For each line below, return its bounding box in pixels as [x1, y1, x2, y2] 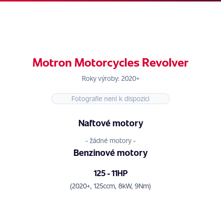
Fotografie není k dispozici [72, 94, 149, 103]
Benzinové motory [74, 146, 147, 158]
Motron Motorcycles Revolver [33, 54, 188, 70]
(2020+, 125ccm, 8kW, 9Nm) [70, 181, 151, 190]
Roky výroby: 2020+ [81, 74, 140, 83]
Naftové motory [78, 116, 143, 129]
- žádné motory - [85, 136, 136, 145]
